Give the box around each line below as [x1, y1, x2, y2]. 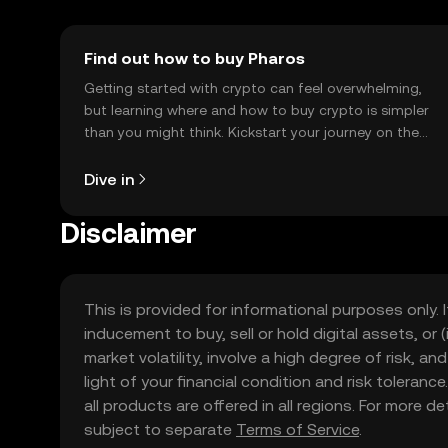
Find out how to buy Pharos [84, 49, 305, 68]
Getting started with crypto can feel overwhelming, [84, 80, 422, 96]
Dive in [84, 169, 134, 189]
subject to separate [84, 420, 236, 439]
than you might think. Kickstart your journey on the [84, 124, 419, 140]
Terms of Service [236, 420, 359, 439]
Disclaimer [60, 217, 197, 249]
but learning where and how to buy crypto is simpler [84, 102, 429, 118]
